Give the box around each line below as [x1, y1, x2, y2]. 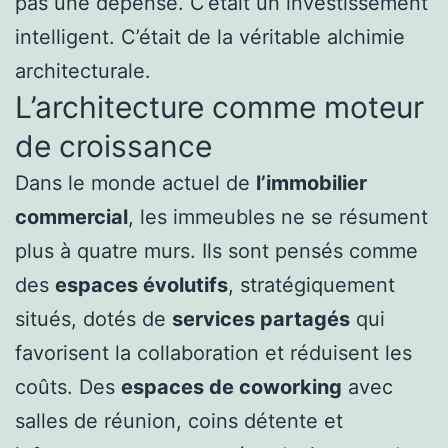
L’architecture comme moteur [15, 89, 424, 126]
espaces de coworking [121, 375, 342, 400]
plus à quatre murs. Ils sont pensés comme [15, 239, 418, 264]
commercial [15, 205, 128, 230]
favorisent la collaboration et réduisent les [15, 341, 412, 366]
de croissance [15, 128, 212, 165]
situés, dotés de [15, 307, 172, 332]
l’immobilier [256, 171, 367, 196]
